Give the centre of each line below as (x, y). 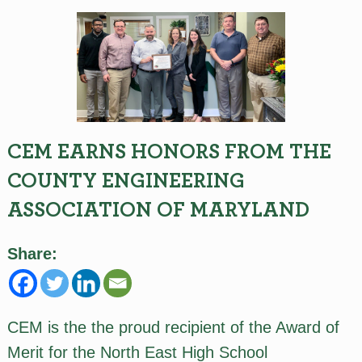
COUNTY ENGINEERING (126, 181)
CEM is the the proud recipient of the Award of (173, 327)
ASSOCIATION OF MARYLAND (158, 210)
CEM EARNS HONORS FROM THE (169, 152)
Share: (32, 254)
